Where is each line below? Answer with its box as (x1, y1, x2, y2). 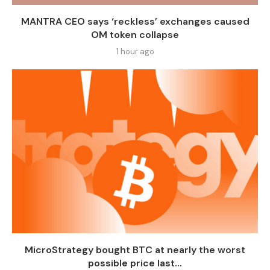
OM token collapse (91, 28, 179, 41)
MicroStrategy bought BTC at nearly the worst (25, 243, 245, 256)
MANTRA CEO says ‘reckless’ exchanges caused (20, 14, 250, 28)
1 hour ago (116, 46, 154, 57)
